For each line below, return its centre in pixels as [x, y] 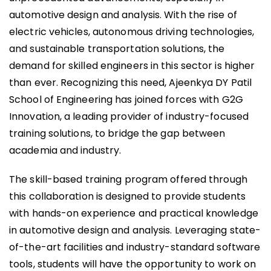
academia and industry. [65, 151]
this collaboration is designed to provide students [128, 197]
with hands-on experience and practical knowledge [134, 214]
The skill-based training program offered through [128, 180]
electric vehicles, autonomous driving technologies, [132, 32]
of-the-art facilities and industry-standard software [135, 247]
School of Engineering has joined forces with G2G [126, 100]
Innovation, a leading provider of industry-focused [129, 117]
